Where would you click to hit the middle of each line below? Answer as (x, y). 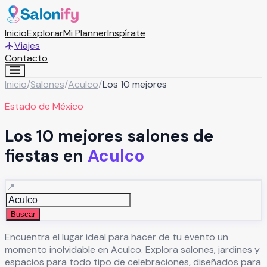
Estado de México (44, 106)
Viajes (27, 46)
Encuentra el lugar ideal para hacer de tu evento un (117, 237)
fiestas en (44, 156)
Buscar (23, 214)
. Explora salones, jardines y (201, 250)
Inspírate (126, 33)
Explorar (45, 33)
